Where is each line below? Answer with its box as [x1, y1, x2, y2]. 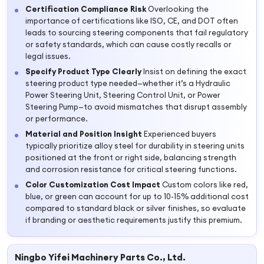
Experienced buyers [142, 129, 216, 138]
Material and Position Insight [25, 129, 142, 138]
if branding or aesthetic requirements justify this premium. [25, 215, 242, 225]
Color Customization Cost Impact [25, 180, 160, 189]
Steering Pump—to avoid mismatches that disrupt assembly [25, 102, 247, 111]
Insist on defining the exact [141, 67, 246, 76]
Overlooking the [146, 4, 209, 14]
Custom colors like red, [160, 180, 248, 189]
